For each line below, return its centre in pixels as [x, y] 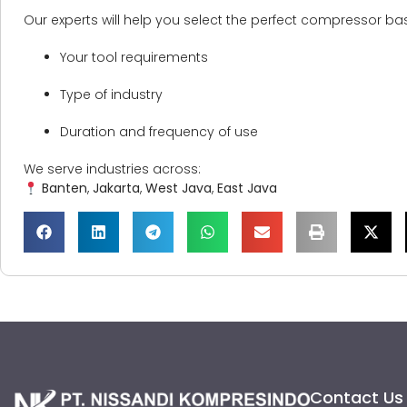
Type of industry [111, 95]
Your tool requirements [134, 58]
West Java [178, 189]
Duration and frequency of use [159, 132]
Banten [64, 189]
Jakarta [116, 189]
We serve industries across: [112, 169]
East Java [247, 189]
